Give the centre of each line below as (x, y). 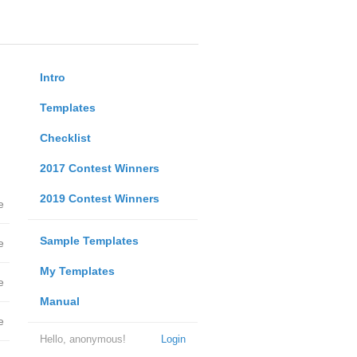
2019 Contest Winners (99, 198)
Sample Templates (89, 241)
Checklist (65, 138)
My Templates (77, 271)
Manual (59, 301)
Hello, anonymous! (82, 339)
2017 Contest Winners (99, 168)
